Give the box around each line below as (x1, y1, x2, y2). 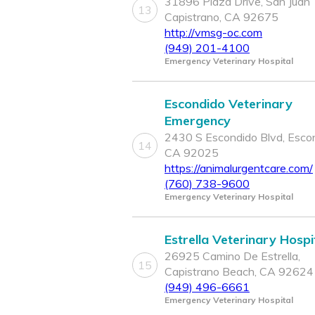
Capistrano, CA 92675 (165, 10, 278, 25)
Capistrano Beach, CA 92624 (165, 264, 314, 279)
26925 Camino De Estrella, (165, 249, 300, 264)
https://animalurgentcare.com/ (165, 161, 313, 176)
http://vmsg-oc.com (165, 25, 262, 40)
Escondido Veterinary (165, 96, 292, 112)
